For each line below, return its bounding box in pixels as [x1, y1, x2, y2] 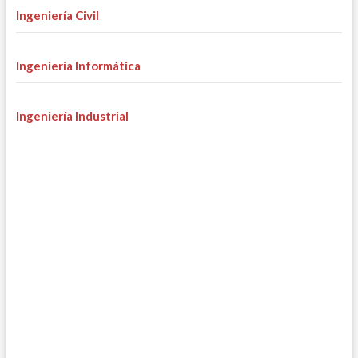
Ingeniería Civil [15, 7, 99, 22]
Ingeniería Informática [15, 58, 141, 73]
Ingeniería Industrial [15, 108, 129, 123]
